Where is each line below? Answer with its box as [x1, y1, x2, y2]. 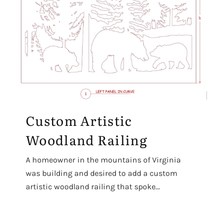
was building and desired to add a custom [26, 168, 177, 178]
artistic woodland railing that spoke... [26, 181, 160, 191]
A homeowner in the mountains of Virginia [26, 155, 181, 165]
